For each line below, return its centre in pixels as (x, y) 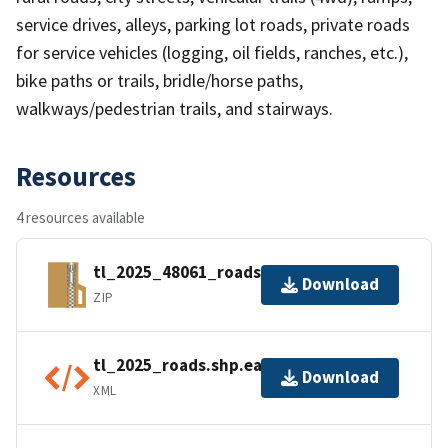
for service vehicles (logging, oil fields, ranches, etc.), (212, 52)
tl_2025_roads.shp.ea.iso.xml (208, 365)
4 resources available (80, 217)
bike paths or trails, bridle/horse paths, (159, 80)
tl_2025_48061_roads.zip (191, 272)
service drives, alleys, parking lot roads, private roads (213, 24)
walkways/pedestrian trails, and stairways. (174, 108)
